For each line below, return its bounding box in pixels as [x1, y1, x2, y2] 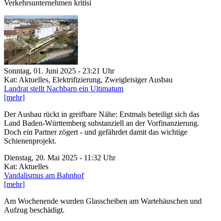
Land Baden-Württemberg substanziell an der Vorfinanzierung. [4, 118, 199, 127]
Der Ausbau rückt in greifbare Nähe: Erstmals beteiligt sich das [4, 110, 199, 118]
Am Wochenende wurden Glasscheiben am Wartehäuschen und [4, 196, 202, 205]
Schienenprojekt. [4, 136, 56, 145]
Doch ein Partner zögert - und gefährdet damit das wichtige [4, 127, 187, 136]
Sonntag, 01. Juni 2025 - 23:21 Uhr [4, 66, 114, 75]
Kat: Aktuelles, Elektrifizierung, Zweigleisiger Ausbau [4, 75, 173, 84]
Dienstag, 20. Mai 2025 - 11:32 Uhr [4, 153, 115, 162]
